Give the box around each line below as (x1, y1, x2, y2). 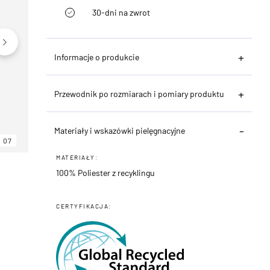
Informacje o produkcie (54, 51, 140, 62)
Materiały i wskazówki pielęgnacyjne (54, 125, 186, 136)
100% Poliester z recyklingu (56, 167, 155, 178)
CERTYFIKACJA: (56, 202, 111, 210)
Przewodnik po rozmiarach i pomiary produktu (54, 88, 225, 99)
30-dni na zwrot (92, 7, 151, 17)
